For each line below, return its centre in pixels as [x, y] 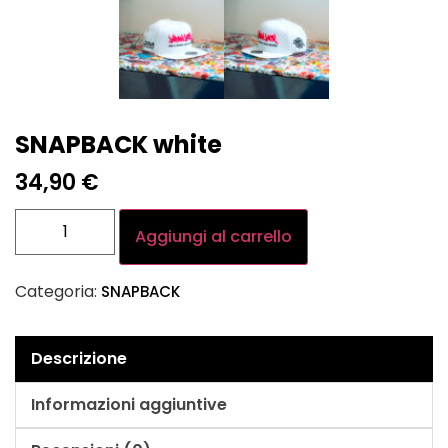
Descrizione [79, 359]
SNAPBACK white [118, 145]
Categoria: [58, 292]
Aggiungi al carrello [213, 237]
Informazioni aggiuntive [129, 405]
